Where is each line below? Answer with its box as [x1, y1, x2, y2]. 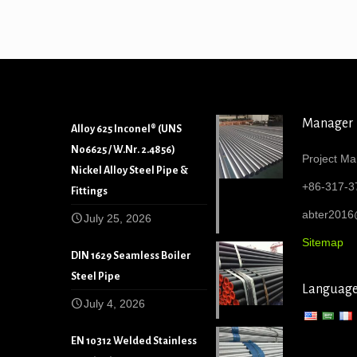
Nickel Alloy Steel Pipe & [71, 165, 188, 176]
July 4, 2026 [84, 297, 145, 310]
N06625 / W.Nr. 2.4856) [71, 144, 175, 155]
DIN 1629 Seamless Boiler [71, 250, 191, 261]
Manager [302, 116, 353, 131]
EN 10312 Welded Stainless [71, 335, 197, 347]
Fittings [71, 186, 108, 197]
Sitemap [302, 236, 343, 249]
